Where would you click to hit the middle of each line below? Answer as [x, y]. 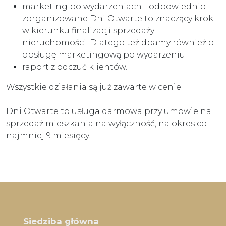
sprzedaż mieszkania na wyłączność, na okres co [106, 123]
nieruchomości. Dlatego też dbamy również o [118, 43]
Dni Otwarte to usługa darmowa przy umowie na [109, 111]
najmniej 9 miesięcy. [48, 135]
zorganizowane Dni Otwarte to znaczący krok [118, 18]
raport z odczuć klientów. [75, 67]
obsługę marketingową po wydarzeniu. [104, 55]
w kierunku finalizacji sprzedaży [88, 31]
